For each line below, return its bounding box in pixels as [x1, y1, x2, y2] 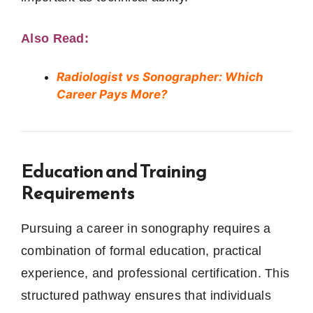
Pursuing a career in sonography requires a [21, 221, 271, 235]
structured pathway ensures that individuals [21, 288, 271, 303]
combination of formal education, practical [21, 243, 262, 258]
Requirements [21, 178, 134, 206]
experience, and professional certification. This [21, 265, 290, 280]
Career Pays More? [57, 87, 168, 101]
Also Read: [21, 31, 89, 45]
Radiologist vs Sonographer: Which [57, 69, 263, 84]
